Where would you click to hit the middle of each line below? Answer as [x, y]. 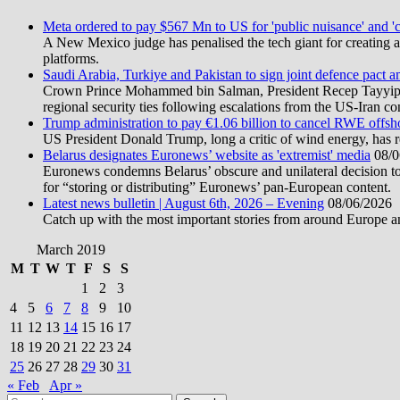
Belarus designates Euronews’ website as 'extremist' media [207, 154]
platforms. [71, 58]
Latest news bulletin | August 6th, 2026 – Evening [183, 203]
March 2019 [71, 249]
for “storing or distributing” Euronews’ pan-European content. [217, 187]
